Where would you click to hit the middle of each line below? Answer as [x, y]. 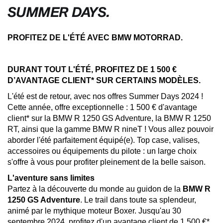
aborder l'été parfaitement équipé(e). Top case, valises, [104, 140]
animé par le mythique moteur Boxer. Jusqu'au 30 [94, 211]
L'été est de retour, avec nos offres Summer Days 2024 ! [105, 97]
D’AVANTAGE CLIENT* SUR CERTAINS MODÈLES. [104, 81]
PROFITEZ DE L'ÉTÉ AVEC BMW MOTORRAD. [95, 38]
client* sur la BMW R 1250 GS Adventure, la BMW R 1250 [109, 118]
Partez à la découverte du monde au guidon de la [95, 189]
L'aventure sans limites [51, 178]
